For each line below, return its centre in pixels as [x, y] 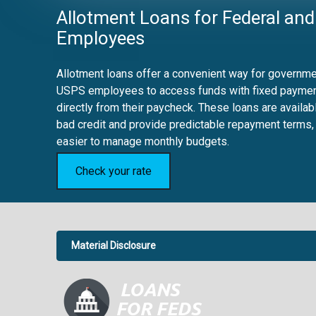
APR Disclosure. [103, 269]
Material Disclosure [114, 245]
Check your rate [114, 171]
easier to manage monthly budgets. [143, 141]
